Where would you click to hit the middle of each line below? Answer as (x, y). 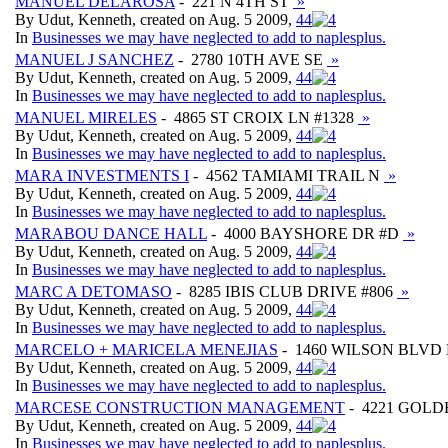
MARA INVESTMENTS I (102, 175)
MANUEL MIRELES (86, 117)
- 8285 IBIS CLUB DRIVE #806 (284, 291)
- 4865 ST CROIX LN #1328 (257, 117)
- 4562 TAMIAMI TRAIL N (286, 175)
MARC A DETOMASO (93, 291)
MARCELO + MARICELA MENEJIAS (146, 349)
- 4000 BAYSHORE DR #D (305, 233)
